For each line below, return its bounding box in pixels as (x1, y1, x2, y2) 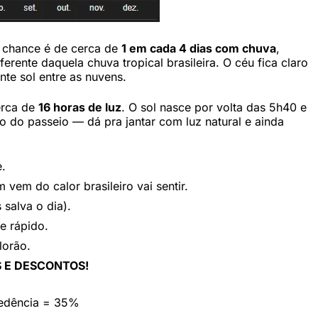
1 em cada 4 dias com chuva (121, 41, 276, 56)
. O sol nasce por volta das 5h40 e (121, 100, 307, 115)
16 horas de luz (38, 100, 121, 115)
